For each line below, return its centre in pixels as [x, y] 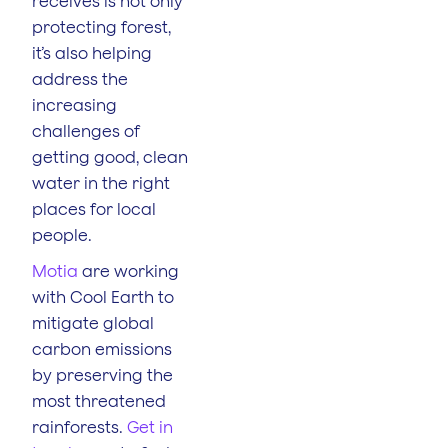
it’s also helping [92, 52]
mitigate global [93, 322]
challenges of [86, 130]
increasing [74, 104]
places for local [94, 208]
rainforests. [79, 426]
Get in [150, 426]
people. [62, 234]
